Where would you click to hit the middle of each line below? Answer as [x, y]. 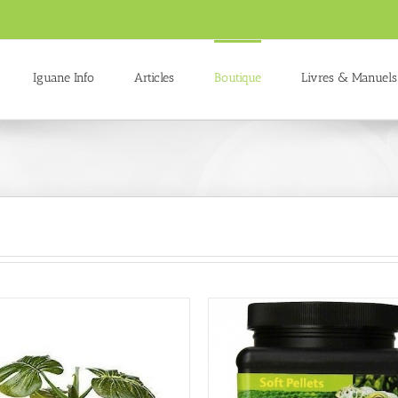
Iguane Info [64, 78]
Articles [154, 78]
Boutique [238, 78]
